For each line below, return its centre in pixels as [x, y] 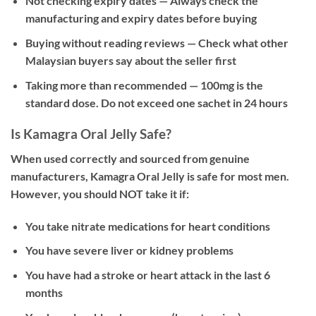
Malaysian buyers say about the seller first [130, 60]
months [44, 292]
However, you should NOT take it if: [100, 193]
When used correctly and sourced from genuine [130, 158]
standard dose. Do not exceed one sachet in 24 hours [156, 102]
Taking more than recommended [106, 85]
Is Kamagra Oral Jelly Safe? [91, 134]
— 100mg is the [225, 85]
